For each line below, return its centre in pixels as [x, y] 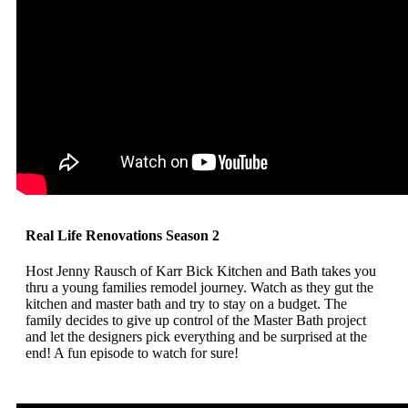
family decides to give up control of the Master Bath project [196, 320]
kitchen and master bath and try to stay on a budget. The [186, 304]
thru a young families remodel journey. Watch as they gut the [199, 287]
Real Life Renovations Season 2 [122, 235]
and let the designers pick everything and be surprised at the [196, 337]
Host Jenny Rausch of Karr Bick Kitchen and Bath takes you [201, 271]
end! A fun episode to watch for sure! [132, 353]
